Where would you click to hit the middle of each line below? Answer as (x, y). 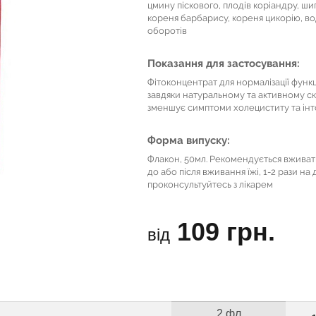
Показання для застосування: (224, 63)
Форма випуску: (189, 140)
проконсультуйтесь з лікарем (210, 184)
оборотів (167, 31)
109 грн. (226, 232)
